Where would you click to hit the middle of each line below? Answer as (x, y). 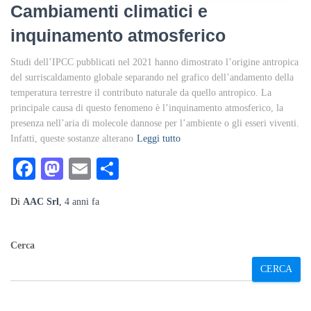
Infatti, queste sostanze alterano (72, 138)
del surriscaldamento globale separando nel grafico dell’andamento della (152, 77)
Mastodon (107, 168)
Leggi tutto (159, 138)
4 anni (77, 201)
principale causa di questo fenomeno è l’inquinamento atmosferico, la (147, 108)
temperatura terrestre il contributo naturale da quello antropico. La (141, 92)
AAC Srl (41, 201)
